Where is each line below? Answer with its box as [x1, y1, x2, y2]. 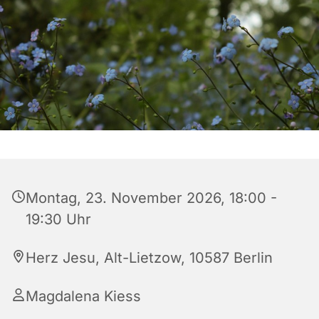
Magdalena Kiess [26, 288, 141, 305]
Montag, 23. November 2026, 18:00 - [26, 189, 277, 207]
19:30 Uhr [26, 211, 91, 229]
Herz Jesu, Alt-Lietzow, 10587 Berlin [26, 249, 273, 267]
